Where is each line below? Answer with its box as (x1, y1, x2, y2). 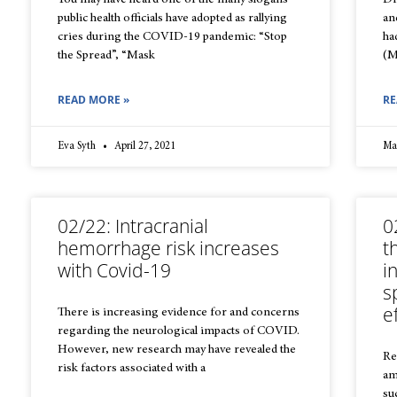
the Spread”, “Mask (58, 50, 155, 62)
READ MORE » (58, 92, 129, 107)
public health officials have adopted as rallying (58, 12, 287, 25)
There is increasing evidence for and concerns (58, 307, 300, 319)
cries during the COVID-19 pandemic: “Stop (58, 31, 287, 43)
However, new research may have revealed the (58, 344, 296, 356)
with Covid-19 (58, 258, 171, 283)
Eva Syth (58, 141, 98, 152)
